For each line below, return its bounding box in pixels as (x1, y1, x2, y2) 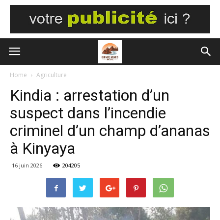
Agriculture (36, 71, 67, 79)
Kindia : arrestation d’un (10, 86, 169, 105)
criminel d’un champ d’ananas (10, 121, 210, 140)
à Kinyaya (10, 139, 75, 158)
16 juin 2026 (12, 162, 42, 169)
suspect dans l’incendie (10, 104, 166, 122)
